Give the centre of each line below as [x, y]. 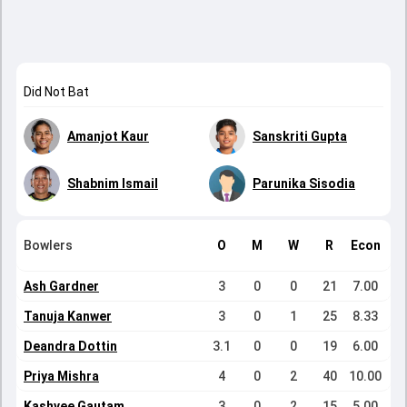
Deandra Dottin [70, 346]
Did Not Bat [56, 92]
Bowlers [48, 245]
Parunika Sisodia [304, 184]
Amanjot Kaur [108, 136]
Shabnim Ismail [113, 184]
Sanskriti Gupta [300, 136]
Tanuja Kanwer [68, 316]
